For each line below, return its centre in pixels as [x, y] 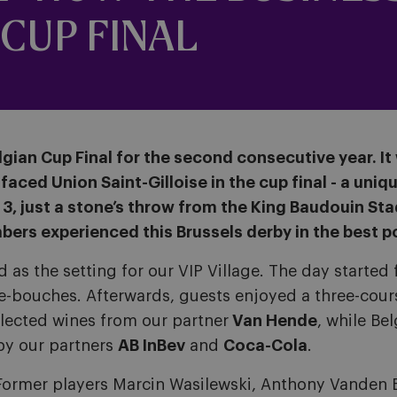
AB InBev [152, 346]
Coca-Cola [265, 346]
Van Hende [273, 321]
